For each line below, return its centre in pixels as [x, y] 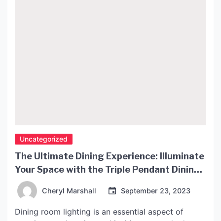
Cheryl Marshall [69, 191]
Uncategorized [44, 139]
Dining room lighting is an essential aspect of [99, 212]
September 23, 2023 [156, 191]
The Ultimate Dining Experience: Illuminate [110, 156]
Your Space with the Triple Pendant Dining [108, 170]
